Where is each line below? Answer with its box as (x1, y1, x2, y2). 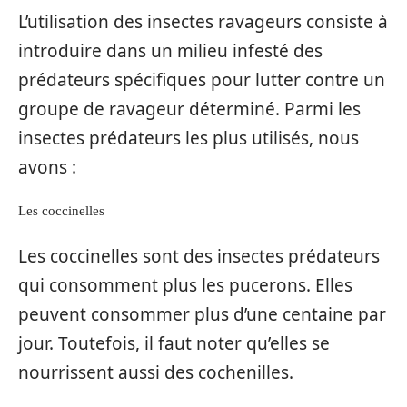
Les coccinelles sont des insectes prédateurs (18, 243, 380, 268)
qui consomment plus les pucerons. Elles (18, 273, 352, 297)
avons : (18, 154, 76, 179)
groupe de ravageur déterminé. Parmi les (18, 96, 361, 121)
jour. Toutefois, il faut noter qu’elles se (18, 331, 330, 355)
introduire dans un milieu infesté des (18, 38, 323, 63)
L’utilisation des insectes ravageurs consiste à (18, 9, 388, 34)
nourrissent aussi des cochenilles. (18, 360, 293, 384)
